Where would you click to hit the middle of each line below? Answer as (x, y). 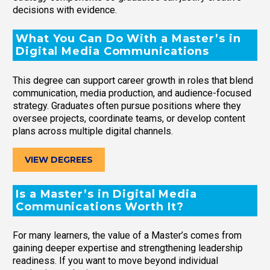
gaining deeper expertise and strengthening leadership (128, 248)
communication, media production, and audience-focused (132, 93)
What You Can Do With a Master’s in (128, 38)
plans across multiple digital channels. (93, 131)
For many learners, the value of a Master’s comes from (127, 236)
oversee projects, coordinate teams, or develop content (129, 118)
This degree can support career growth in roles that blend (133, 80)
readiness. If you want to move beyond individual (115, 261)
